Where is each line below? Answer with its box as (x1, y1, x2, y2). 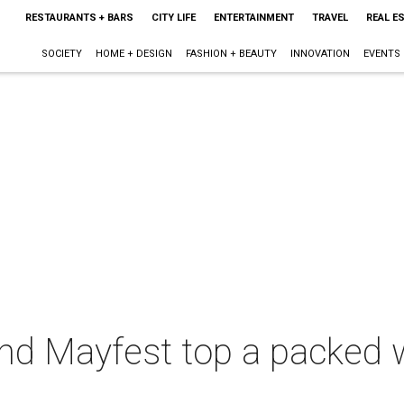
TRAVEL (311, 12, 348, 23)
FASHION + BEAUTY (185, 48, 277, 60)
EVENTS (363, 48, 400, 60)
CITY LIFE (151, 12, 196, 23)
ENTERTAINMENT (213, 12, 294, 23)
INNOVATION (289, 48, 350, 60)
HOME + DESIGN (95, 48, 172, 60)
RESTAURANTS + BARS (24, 12, 133, 23)
